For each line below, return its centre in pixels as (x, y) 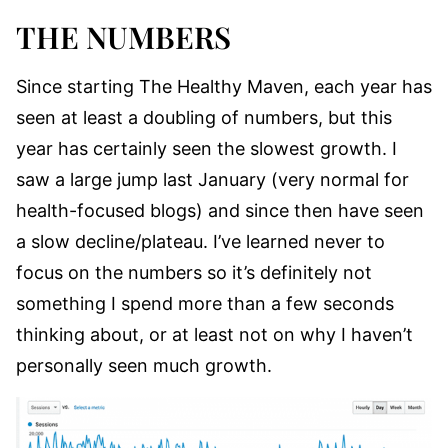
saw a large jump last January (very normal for (212, 180)
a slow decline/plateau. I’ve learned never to (200, 242)
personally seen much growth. (144, 366)
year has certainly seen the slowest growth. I (206, 149)
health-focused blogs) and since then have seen (220, 211)
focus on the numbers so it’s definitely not (194, 273)
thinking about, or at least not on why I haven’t (214, 335)
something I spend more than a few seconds (205, 304)
